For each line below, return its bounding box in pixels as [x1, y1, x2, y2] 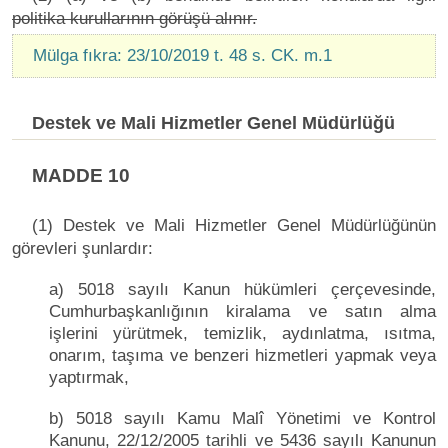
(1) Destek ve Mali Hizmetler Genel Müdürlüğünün [32, 215, 436, 235]
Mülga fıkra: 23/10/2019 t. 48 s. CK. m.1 [33, 45, 332, 65]
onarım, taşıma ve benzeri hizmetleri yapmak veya [49, 345, 436, 365]
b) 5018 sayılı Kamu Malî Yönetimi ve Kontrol [49, 408, 436, 428]
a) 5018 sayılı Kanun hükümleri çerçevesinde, [49, 279, 436, 299]
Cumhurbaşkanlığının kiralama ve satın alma [49, 301, 436, 321]
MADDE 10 [32, 164, 130, 186]
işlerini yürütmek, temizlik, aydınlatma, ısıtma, [49, 323, 436, 343]
